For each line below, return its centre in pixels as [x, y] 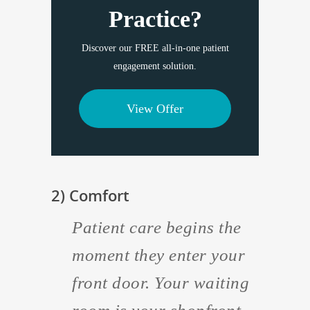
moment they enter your [158, 255]
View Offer [155, 109]
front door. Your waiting [161, 283]
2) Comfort [90, 195]
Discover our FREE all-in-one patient [155, 48]
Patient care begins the [157, 227]
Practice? [155, 19]
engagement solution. [155, 66]
